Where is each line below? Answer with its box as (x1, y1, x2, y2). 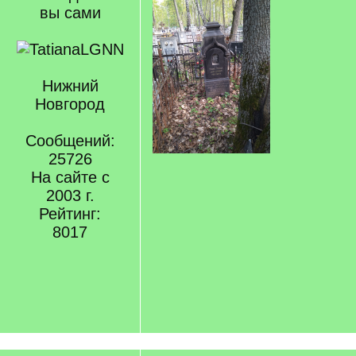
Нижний (41, 77, 99, 95)
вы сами (39, 4, 101, 21)
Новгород (35, 95, 105, 113)
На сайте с (30, 168, 110, 186)
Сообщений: (25, 132, 115, 149)
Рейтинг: (39, 205, 101, 222)
